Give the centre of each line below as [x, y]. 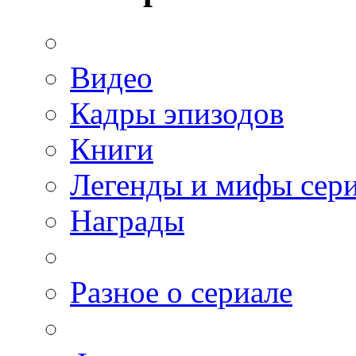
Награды [127, 220]
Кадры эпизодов [177, 113]
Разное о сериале [181, 292]
